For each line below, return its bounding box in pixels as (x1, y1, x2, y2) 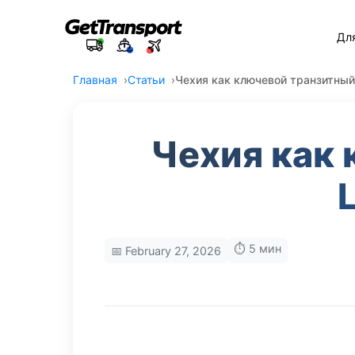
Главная (73, 73, 117, 86)
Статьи (128, 73, 165, 86)
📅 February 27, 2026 (111, 243, 221, 258)
